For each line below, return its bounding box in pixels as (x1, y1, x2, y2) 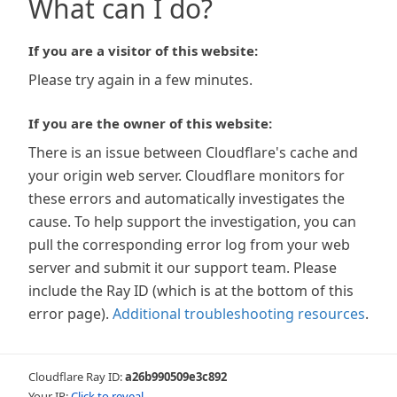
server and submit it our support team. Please (28, 258, 337, 277)
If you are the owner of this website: (28, 114, 272, 132)
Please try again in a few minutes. (28, 70, 253, 90)
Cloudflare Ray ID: (28, 369, 125, 385)
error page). (28, 304, 109, 323)
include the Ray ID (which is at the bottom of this (28, 281, 354, 300)
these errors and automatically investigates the (28, 189, 345, 208)
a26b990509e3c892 (125, 369, 227, 385)
